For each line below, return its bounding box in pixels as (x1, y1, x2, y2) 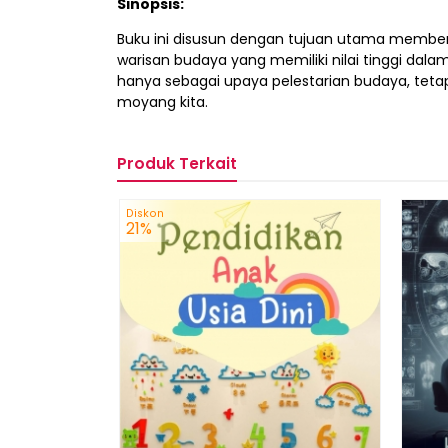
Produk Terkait (117, 153, 237, 175)
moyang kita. (117, 92, 208, 113)
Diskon (126, 206, 164, 222)
